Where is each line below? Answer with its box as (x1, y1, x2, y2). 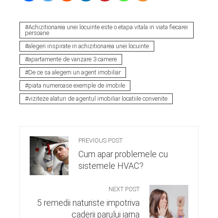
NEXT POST (109, 185, 140, 193)
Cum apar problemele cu (78, 149, 168, 160)
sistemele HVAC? (78, 161, 144, 171)
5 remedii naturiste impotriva (37, 198, 140, 208)
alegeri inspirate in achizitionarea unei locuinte (28, 42, 149, 50)
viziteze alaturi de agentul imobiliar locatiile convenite (28, 95, 167, 103)
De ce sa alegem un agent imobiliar (28, 69, 121, 76)
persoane (25, 29, 49, 37)
